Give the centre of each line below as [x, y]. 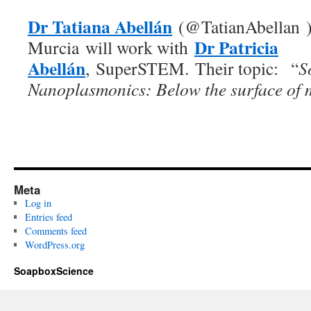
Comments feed [56, 231]
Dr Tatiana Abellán [100, 26]
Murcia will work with [111, 47]
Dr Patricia [236, 47]
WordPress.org [54, 245]
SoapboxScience [54, 271]
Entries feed [48, 217]
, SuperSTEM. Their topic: [185, 68]
